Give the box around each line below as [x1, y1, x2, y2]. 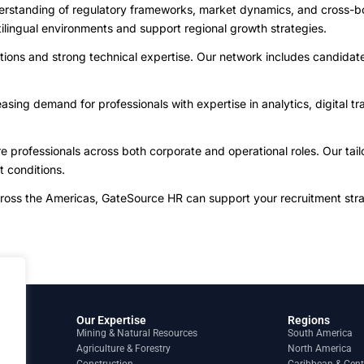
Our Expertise [76, 314, 146, 327]
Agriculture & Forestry [76, 343, 171, 354]
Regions [288, 314, 330, 327]
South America [288, 327, 353, 339]
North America [288, 343, 352, 354]
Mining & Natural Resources [76, 327, 197, 339]
